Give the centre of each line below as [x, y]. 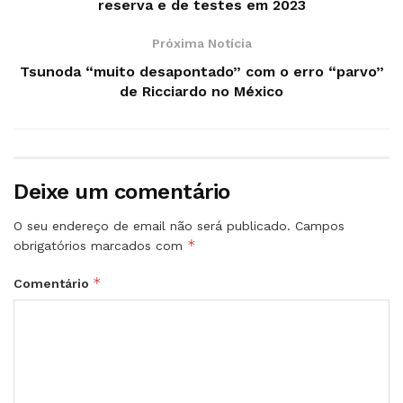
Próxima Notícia [201, 43]
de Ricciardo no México [201, 91]
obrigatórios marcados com [100, 245]
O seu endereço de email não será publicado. [152, 225]
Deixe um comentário [122, 191]
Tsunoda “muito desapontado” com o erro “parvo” [201, 71]
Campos [320, 225]
